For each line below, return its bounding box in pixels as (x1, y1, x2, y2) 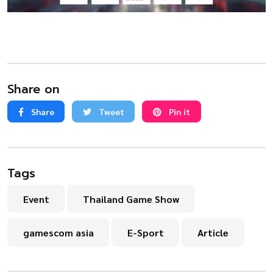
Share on (7, 80, 60, 98)
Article (197, 225, 229, 239)
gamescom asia (23, 225, 94, 239)
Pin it (166, 105, 190, 117)
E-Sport (127, 225, 164, 239)
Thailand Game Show (82, 192, 179, 205)
